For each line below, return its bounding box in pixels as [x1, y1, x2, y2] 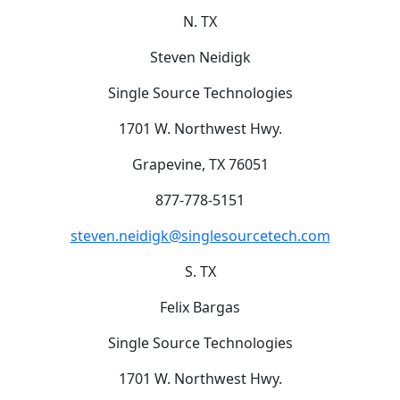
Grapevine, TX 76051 [131, 154, 269, 174]
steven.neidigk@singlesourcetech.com [70, 225, 330, 246]
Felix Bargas [160, 296, 240, 317]
